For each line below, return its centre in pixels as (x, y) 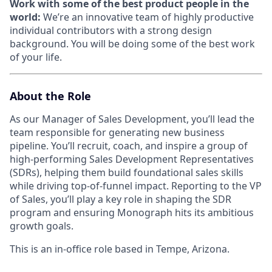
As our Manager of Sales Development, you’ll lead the (132, 119)
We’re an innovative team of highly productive (147, 17)
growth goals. (42, 226)
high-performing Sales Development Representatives (132, 159)
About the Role (50, 96)
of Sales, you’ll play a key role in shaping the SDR (121, 199)
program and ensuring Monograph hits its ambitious (132, 212)
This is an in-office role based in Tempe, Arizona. (120, 249)
